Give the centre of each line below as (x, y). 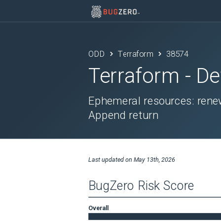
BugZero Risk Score (142, 186)
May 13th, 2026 (154, 159)
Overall (99, 208)
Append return (123, 115)
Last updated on (111, 159)
